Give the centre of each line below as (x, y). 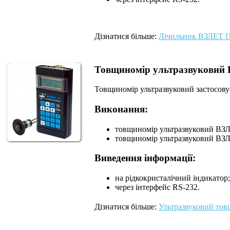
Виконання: (121, 109)
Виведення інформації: (145, 158)
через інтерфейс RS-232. (157, 187)
